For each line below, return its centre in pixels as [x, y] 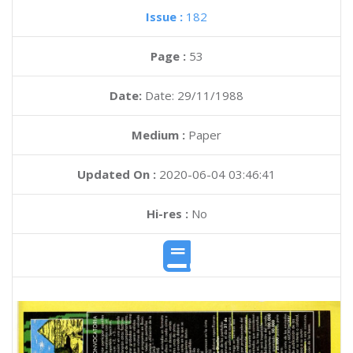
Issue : [166, 17]
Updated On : [117, 174]
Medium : [158, 135]
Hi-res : [167, 214]
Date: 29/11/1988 [194, 95]
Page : [169, 56]
